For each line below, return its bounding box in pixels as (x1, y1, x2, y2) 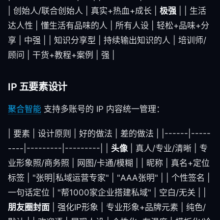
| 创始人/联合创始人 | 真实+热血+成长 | (8, 6, 160, 16)
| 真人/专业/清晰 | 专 (128, 143, 208, 153)
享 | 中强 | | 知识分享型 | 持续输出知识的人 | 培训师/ (8, 35, 206, 45)
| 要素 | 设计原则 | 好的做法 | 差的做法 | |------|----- (8, 129, 211, 138)
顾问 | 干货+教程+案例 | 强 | (8, 50, 115, 60)
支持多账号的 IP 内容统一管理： (41, 104, 165, 114)
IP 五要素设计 (8, 81, 67, 93)
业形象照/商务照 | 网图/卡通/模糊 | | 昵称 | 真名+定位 (8, 158, 210, 168)
